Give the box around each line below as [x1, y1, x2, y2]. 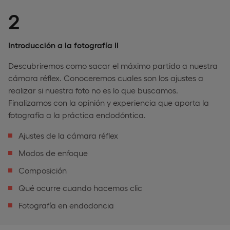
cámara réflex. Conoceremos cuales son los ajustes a [8, 72, 203, 83]
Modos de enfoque [18, 147, 88, 158]
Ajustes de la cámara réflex [18, 130, 118, 140]
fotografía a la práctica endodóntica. [8, 109, 146, 120]
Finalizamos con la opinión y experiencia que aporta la [8, 97, 209, 107]
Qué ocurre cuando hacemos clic [18, 182, 142, 193]
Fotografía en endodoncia [18, 200, 114, 210]
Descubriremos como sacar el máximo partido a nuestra [8, 60, 218, 70]
